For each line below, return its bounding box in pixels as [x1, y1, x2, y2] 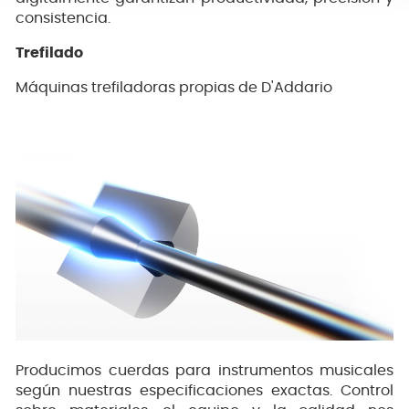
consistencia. [16, 10, 110, 26]
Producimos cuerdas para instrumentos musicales [16, 362, 393, 378]
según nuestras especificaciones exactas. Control [16, 383, 393, 398]
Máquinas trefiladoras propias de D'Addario [16, 79, 332, 95]
